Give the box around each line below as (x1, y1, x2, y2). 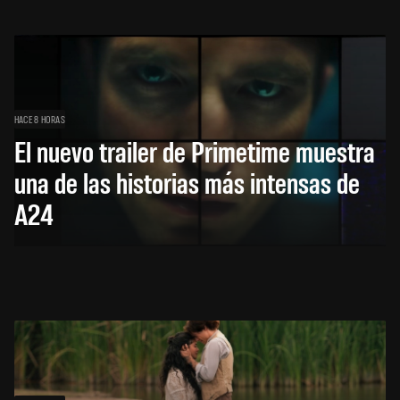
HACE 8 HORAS (14, 112, 65, 125)
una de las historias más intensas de (14, 162, 360, 200)
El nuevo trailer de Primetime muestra (14, 131, 375, 169)
